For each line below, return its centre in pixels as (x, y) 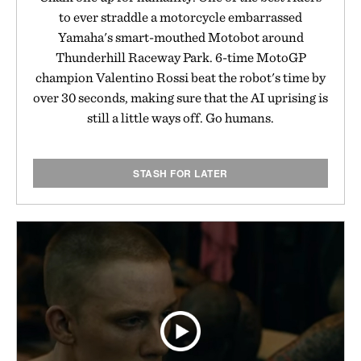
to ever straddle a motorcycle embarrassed (180, 17)
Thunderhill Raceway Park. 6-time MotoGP (180, 57)
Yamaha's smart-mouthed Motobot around (180, 37)
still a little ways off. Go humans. (180, 117)
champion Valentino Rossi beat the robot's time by (180, 77)
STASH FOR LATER (180, 173)
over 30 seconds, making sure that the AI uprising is (180, 97)
